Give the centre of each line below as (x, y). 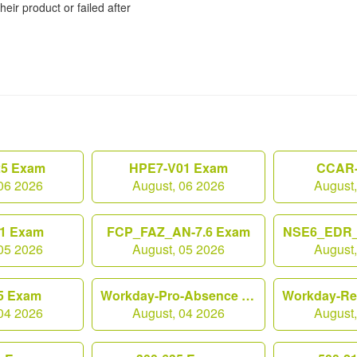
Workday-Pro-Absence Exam (248, 295)
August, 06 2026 (178, 185)
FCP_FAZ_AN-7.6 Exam (178, 231)
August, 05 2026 (178, 249)
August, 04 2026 (178, 313)
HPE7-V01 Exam (178, 168)
